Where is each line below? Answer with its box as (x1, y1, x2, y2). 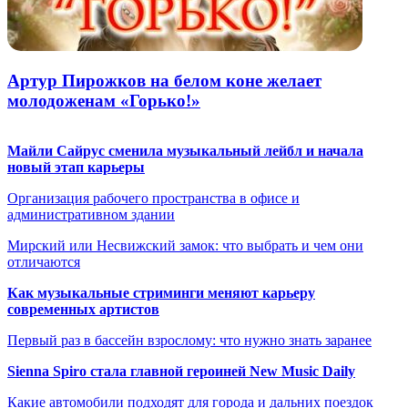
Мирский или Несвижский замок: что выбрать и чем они (7, 238, 363, 253)
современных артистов (7, 301, 159, 317)
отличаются (7, 254, 80, 270)
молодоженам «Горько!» (7, 91, 200, 111)
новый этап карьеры (7, 159, 145, 175)
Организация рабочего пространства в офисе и (7, 190, 300, 206)
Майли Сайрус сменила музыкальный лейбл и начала (7, 143, 363, 158)
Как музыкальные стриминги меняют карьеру (7, 285, 315, 301)
